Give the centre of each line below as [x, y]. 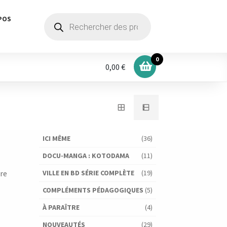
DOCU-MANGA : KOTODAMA [86, 156]
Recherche [60, 16]
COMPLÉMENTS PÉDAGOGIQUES [93, 190]
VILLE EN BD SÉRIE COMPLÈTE [88, 173]
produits [56, 30]
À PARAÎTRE [61, 207]
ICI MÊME [56, 139]
